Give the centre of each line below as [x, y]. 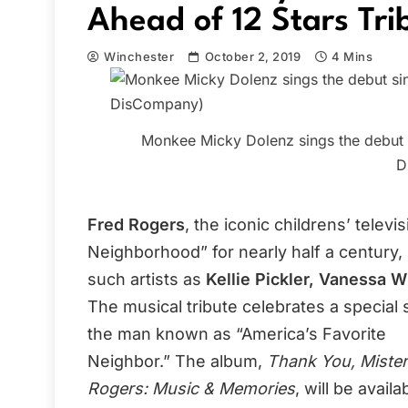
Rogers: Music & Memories [191, 388]
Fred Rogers [136, 224]
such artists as [147, 279]
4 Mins [352, 57]
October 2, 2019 [252, 57]
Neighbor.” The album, [177, 361]
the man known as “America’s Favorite [237, 333]
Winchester [139, 57]
